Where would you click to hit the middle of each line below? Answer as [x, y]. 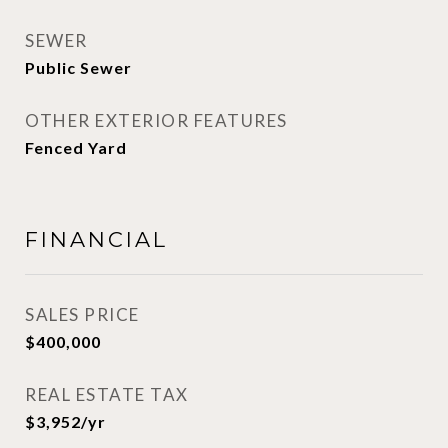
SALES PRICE [82, 314]
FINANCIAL [96, 239]
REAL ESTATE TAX [107, 394]
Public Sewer [78, 67]
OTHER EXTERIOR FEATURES [156, 120]
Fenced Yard [76, 147]
